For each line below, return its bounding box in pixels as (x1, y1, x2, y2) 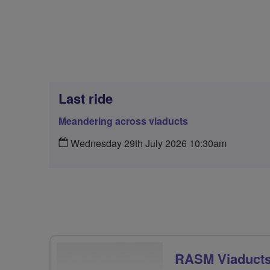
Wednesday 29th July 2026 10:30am (68, 136, 227, 150)
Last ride (58, 89, 113, 108)
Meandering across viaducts (58, 114, 188, 128)
